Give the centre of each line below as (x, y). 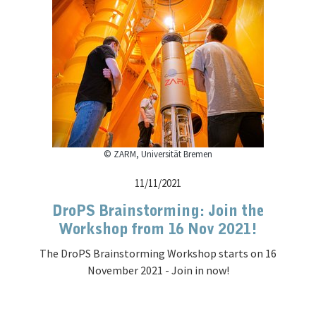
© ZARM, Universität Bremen (158, 154)
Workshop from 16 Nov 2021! (158, 230)
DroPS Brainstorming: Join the (158, 211)
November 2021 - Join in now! (158, 270)
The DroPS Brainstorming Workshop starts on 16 (158, 253)
